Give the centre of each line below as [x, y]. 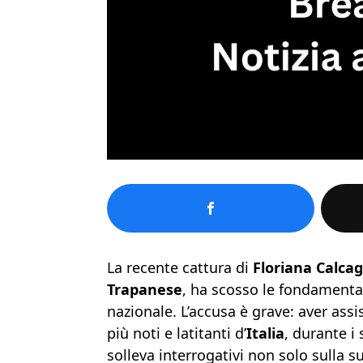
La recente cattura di [180, 268]
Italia [265, 333]
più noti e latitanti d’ [177, 333]
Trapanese [145, 290]
